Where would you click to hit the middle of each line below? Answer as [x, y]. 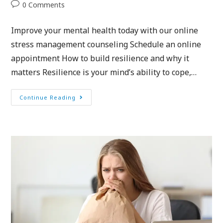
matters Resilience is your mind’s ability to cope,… [104, 72]
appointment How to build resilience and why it [100, 58]
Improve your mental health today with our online [105, 31]
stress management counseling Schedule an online [106, 45]
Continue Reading [48, 98]
